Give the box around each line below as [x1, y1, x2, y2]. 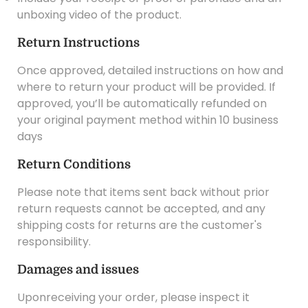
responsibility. [17, 233, 91, 250]
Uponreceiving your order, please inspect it [17, 289, 250, 305]
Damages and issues [17, 262, 139, 276]
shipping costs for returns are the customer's [17, 217, 262, 233]
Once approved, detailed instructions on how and [17, 62, 283, 78]
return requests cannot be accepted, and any [17, 200, 265, 217]
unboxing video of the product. [17, 6, 181, 23]
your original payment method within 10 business [17, 111, 278, 128]
